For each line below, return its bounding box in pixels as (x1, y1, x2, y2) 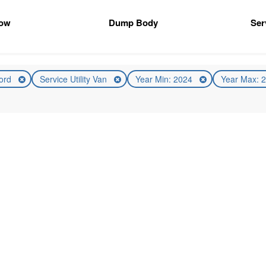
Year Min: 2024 (135, 72, 195, 85)
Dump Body (109, 16, 159, 30)
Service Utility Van (39, 72, 109, 85)
